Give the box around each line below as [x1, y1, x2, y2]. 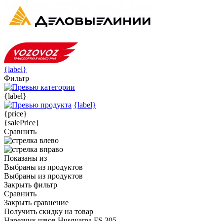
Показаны [4, 153, 39, 162]
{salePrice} [4, 118, 39, 127]
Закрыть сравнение [4, 198, 69, 207]
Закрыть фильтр [4, 180, 57, 189]
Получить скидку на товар [4, 207, 93, 216]
